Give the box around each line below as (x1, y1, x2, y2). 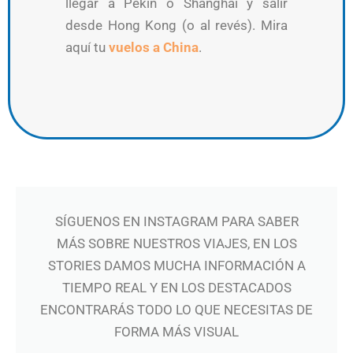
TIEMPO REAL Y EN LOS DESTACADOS (61, 280, 292, 296)
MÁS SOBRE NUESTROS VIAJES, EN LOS (56, 236, 297, 252)
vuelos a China (109, 39, 199, 56)
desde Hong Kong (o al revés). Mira (65, 17, 288, 34)
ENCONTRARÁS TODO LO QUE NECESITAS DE (40, 302, 313, 318)
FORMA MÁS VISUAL (114, 324, 239, 340)
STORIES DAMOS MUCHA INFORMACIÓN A (47, 258, 306, 274)
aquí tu (65, 39, 109, 56)
